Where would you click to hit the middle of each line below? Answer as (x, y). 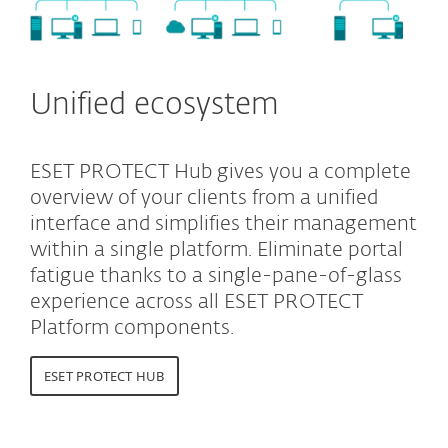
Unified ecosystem (154, 105)
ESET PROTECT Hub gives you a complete (220, 171)
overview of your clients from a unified (204, 197)
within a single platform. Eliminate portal (216, 249)
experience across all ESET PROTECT (196, 301)
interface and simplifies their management (223, 223)
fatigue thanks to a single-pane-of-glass (216, 275)
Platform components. (132, 327)
